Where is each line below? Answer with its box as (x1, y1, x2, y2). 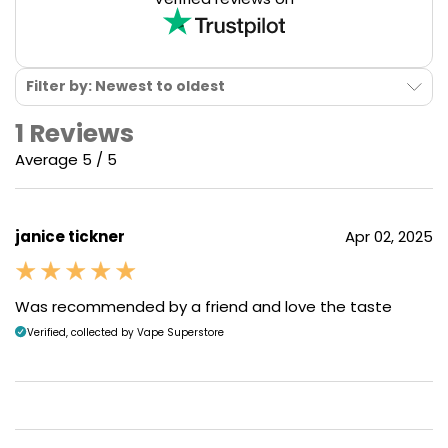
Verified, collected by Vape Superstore (27, 325, 224, 340)
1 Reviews (15, 116, 134, 151)
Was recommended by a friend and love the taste (15, 296, 392, 317)
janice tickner (15, 226, 125, 247)
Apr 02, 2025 (345, 226, 433, 247)
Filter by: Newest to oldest (26, 76, 225, 96)
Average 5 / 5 (15, 149, 117, 170)
